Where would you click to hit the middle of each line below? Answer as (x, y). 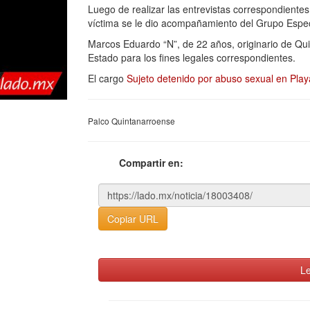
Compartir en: (151, 163)
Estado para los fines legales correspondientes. (192, 57)
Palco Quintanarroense (131, 121)
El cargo (107, 78)
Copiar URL (133, 219)
